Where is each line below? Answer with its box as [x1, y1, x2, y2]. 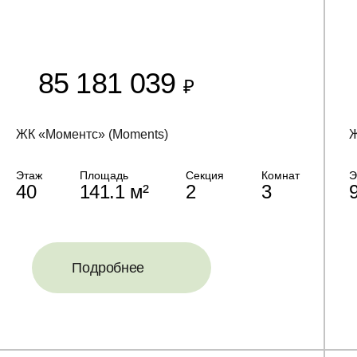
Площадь [79, 169, 128, 182]
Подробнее [72, 260, 145, 276]
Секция [186, 169, 225, 182]
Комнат [261, 169, 300, 182]
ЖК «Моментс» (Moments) [16, 127, 169, 141]
